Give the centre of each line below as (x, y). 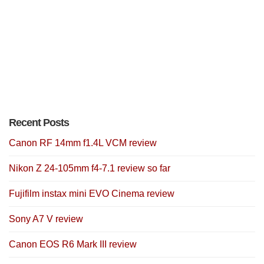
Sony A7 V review (46, 219)
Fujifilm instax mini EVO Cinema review (92, 194)
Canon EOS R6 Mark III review (73, 245)
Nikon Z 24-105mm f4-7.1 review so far (90, 169)
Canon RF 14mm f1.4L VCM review (83, 143)
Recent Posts (39, 123)
